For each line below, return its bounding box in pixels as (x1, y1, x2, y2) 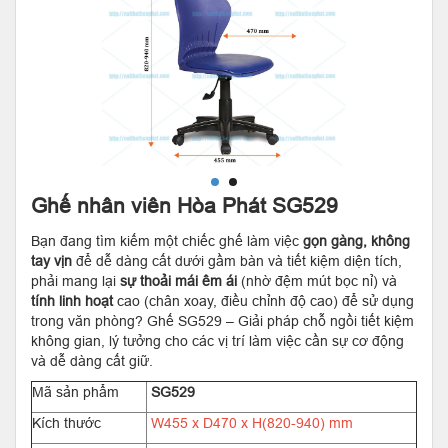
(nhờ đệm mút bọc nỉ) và (237, 273, 397, 289)
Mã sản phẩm (32, 384, 119, 400)
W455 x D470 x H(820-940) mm (147, 415, 353, 431)
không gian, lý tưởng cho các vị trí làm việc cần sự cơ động (31, 333, 404, 349)
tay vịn (31, 253, 72, 269)
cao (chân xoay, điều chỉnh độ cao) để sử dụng (113, 293, 414, 309)
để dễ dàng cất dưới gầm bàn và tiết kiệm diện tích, (72, 253, 402, 269)
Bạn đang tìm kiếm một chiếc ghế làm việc (31, 233, 303, 249)
